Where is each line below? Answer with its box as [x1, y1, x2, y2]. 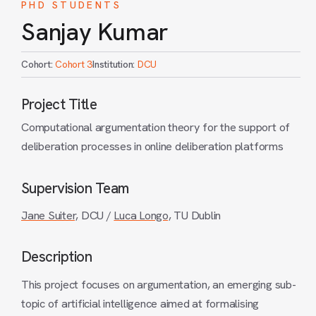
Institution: [92, 58, 135, 71]
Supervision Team [21, 178, 129, 197]
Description [21, 247, 92, 267]
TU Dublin [171, 207, 221, 223]
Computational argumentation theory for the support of [21, 120, 291, 135]
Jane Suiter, [21, 207, 79, 223]
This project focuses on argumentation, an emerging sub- [21, 276, 296, 292]
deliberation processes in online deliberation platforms [21, 139, 284, 154]
